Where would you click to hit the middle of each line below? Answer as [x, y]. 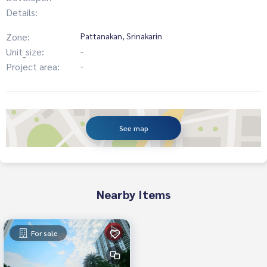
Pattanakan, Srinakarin [121, 35]
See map [133, 128]
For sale [44, 233]
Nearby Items [133, 194]
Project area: [33, 66]
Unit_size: [25, 51]
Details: [22, 12]
